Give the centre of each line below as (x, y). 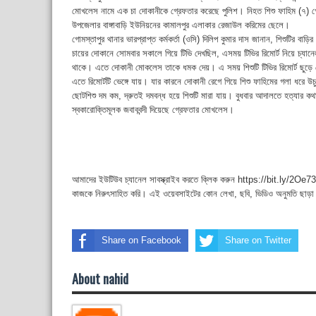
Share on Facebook (141, 240)
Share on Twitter (258, 240)
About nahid (100, 278)
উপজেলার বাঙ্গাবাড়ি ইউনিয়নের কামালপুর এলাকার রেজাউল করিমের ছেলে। (181, 25)
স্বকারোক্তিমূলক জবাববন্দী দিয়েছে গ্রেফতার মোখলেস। (153, 110)
